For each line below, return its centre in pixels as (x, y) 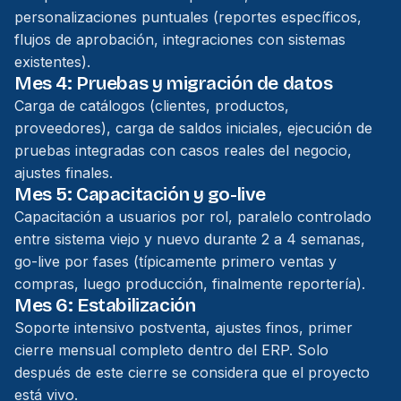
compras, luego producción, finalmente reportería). (190, 284)
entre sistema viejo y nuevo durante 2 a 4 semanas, (190, 239)
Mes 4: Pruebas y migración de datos (174, 84)
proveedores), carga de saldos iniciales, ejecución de (193, 128)
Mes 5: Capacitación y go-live (140, 195)
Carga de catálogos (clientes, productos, (152, 106)
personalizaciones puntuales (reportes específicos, (188, 17)
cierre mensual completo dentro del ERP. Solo (171, 350)
